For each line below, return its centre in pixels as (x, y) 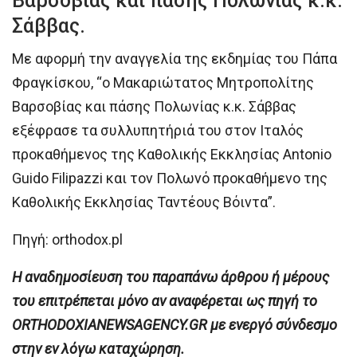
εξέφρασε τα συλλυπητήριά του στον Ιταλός (158, 130)
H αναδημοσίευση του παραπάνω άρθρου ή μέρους (171, 277)
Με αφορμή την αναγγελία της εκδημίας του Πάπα (175, 58)
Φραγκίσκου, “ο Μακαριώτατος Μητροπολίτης (163, 82)
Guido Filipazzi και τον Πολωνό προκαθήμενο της (170, 178)
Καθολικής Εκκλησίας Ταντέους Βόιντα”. (144, 202)
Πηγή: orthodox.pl (67, 239)
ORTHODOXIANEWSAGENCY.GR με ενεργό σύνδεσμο (175, 324)
